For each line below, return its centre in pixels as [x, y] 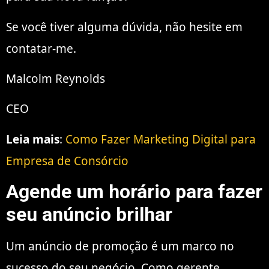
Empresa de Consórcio [67, 161]
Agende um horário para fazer [134, 192]
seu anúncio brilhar [89, 215]
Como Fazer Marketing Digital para [161, 139]
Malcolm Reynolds [56, 78]
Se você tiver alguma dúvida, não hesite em [124, 27]
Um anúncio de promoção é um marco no [120, 246]
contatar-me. [41, 48]
